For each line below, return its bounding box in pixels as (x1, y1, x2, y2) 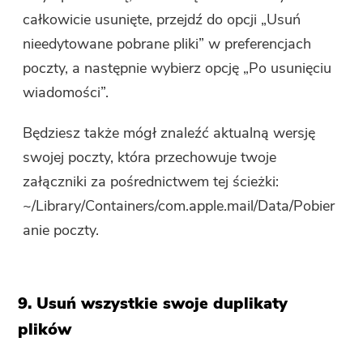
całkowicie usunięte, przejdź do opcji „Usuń (23, 10, 301, 30)
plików (18, 318, 72, 341)
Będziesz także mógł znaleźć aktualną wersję (23, 123, 316, 143)
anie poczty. (23, 220, 100, 241)
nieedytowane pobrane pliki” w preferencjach (23, 34, 312, 54)
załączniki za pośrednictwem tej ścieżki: (23, 172, 280, 192)
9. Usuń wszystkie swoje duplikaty (18, 293, 288, 315)
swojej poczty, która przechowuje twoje (23, 147, 277, 168)
